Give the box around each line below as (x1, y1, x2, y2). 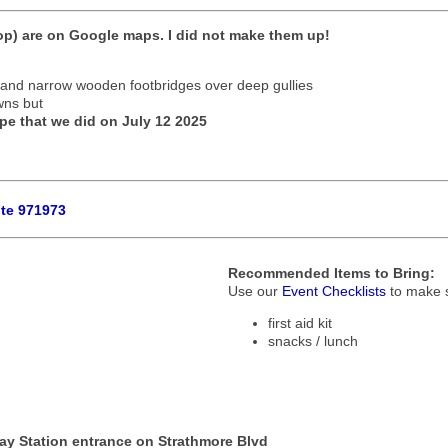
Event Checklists (282, 283, 387, 300)
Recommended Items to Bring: (228, 265, 436, 282)
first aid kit (268, 315, 333, 332)
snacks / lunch (268, 333, 359, 350)
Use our (228, 283, 283, 300)
